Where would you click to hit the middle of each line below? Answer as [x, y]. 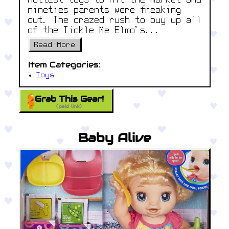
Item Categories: [64, 65]
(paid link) [69, 106]
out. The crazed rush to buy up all [115, 20]
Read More [55, 45]
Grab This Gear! [69, 99]
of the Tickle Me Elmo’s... [94, 31]
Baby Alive [114, 138]
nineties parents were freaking [105, 10]
